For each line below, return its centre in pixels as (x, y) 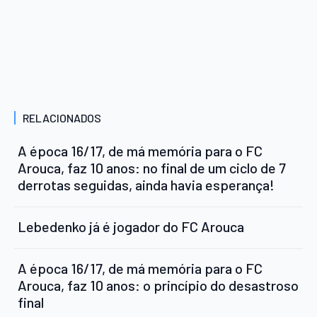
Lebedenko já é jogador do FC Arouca (131, 226)
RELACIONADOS (62, 117)
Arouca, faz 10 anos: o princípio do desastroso (158, 285)
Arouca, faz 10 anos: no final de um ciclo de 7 (152, 167)
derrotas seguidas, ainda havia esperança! (146, 184)
